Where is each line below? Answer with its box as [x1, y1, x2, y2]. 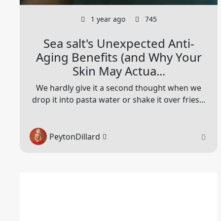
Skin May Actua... [72, 63, 165, 79]
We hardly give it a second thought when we [36, 82, 202, 94]
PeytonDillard [49, 131, 100, 142]
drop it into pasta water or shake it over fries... [32, 94, 206, 106]
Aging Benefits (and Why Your [36, 49, 202, 66]
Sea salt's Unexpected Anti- [43, 35, 194, 52]
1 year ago [88, 14, 125, 24]
